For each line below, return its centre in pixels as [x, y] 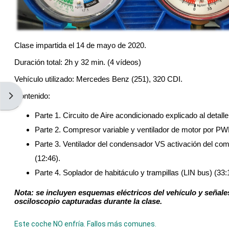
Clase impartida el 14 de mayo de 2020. [80, 45]
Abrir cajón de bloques [42, 95]
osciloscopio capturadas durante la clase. [88, 201]
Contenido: [32, 96]
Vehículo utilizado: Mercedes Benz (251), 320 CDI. [98, 79]
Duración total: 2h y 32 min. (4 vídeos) [78, 62]
